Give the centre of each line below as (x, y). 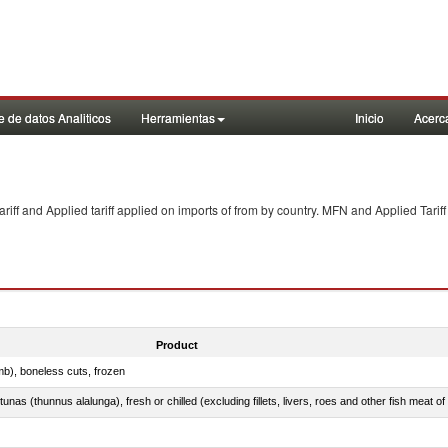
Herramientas (178, 117)
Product (176, 344)
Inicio (369, 117)
